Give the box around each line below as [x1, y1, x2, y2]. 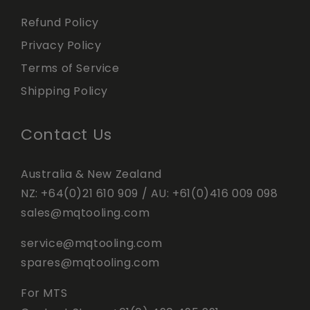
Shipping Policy [21, 83, 108, 99]
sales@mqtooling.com [21, 205, 150, 221]
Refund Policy [21, 15, 99, 30]
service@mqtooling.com [21, 235, 163, 251]
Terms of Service [21, 60, 120, 76]
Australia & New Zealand [21, 166, 162, 182]
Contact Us [21, 124, 113, 145]
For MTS [21, 285, 68, 301]
